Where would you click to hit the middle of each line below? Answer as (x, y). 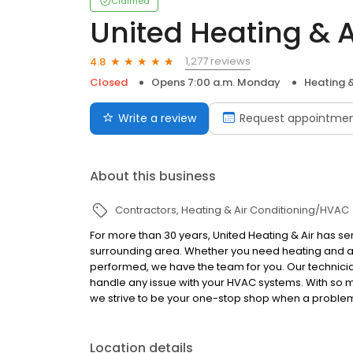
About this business (153, 176)
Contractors (146, 210)
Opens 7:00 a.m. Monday (216, 82)
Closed (109, 82)
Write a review (157, 118)
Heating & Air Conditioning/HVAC (265, 210)
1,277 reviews (218, 61)
